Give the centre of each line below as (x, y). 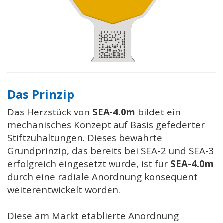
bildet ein (158, 111)
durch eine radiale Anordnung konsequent (103, 176)
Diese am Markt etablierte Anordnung (93, 215)
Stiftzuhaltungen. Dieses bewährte (85, 137)
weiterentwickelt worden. (64, 189)
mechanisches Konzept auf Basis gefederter (106, 124)
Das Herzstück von (50, 111)
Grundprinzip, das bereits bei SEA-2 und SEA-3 (111, 150)
